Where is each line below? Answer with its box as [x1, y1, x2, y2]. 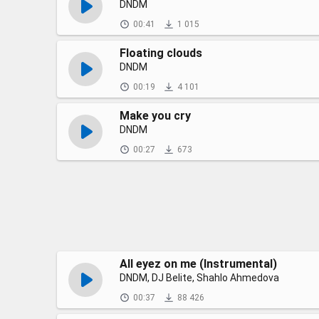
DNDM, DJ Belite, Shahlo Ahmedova [120, 272, 279, 283]
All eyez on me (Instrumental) [120, 257, 277, 271]
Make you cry [120, 109, 191, 122]
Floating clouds [120, 46, 202, 60]
